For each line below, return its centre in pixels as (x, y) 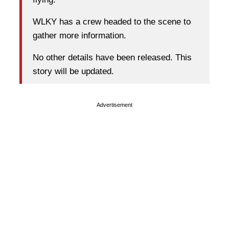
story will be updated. (73, 72)
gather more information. (79, 36)
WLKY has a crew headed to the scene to (112, 22)
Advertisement (114, 105)
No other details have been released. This (112, 58)
